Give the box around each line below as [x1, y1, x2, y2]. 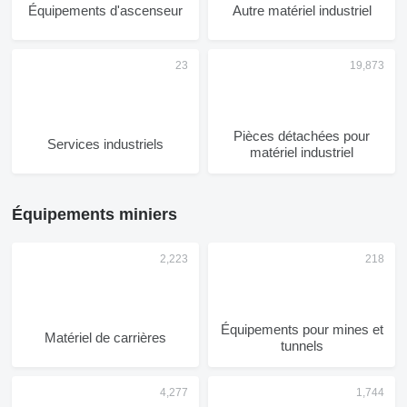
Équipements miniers [12, 205, 177, 223]
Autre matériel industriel [232, 3, 372, 18]
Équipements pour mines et [220, 322, 383, 337]
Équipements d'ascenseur [28, 3, 183, 18]
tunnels [280, 338, 323, 353]
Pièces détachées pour [233, 128, 370, 144]
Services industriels [47, 136, 164, 152]
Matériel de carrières [45, 330, 166, 345]
